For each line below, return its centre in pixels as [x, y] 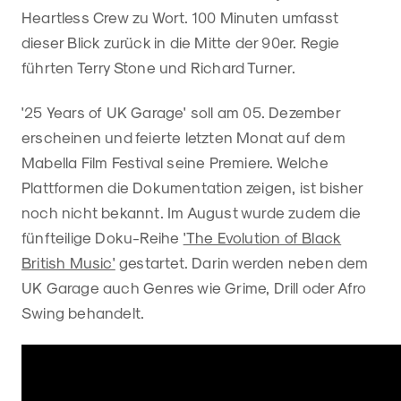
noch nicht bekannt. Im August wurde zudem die [192, 212]
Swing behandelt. [83, 312]
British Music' [68, 262]
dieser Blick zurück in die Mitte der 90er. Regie [181, 42]
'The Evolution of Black [262, 237]
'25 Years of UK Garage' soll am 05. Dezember [181, 111]
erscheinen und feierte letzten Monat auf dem [183, 137]
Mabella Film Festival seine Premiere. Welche [175, 162]
